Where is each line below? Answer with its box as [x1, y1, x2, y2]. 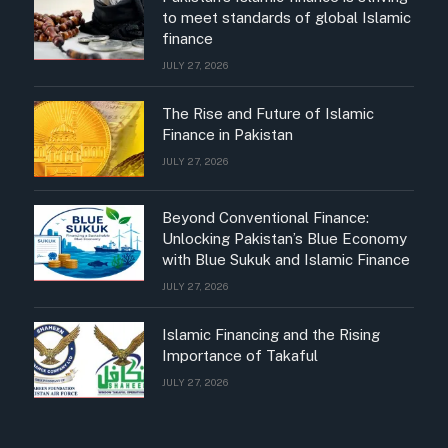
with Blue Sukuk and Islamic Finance [162, 251, 410, 269]
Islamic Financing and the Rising [162, 326, 380, 344]
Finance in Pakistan [162, 126, 293, 144]
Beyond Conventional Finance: [162, 209, 369, 227]
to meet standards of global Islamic [162, 9, 411, 27]
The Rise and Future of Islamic [162, 105, 374, 123]
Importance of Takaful [162, 347, 318, 365]
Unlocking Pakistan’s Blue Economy [162, 230, 407, 248]
